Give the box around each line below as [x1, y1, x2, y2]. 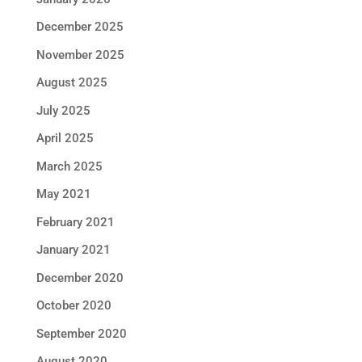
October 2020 [36, 298, 112, 313]
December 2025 [36, 19, 124, 34]
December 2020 [36, 270, 124, 285]
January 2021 [36, 242, 111, 257]
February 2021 [36, 214, 115, 229]
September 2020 [36, 326, 127, 341]
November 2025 [36, 47, 124, 62]
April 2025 [36, 131, 94, 145]
